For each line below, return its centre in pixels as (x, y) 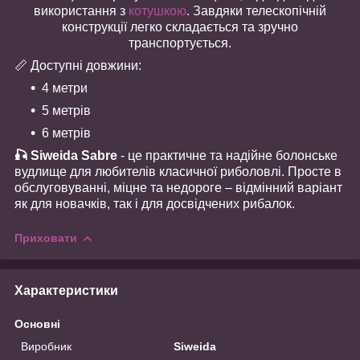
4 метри (65, 88)
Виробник (46, 346)
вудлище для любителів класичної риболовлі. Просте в (178, 171)
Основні (37, 323)
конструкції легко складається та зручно (180, 27)
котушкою (157, 10)
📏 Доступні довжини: (78, 65)
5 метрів (66, 110)
